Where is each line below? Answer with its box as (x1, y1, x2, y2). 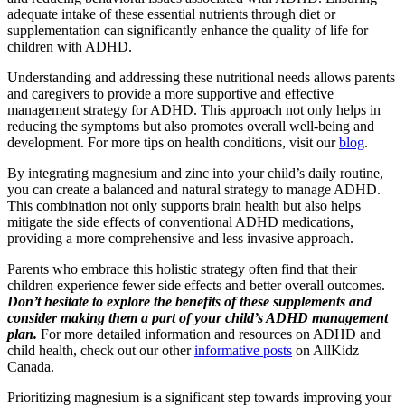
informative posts (194, 343, 292, 359)
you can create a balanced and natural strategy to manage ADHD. (7, 182, 381, 198)
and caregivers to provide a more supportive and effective (7, 86, 334, 102)
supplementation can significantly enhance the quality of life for (7, 23, 368, 39)
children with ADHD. (7, 39, 132, 55)
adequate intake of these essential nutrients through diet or (7, 6, 335, 23)
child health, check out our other (7, 343, 194, 359)
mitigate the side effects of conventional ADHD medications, (7, 214, 353, 231)
